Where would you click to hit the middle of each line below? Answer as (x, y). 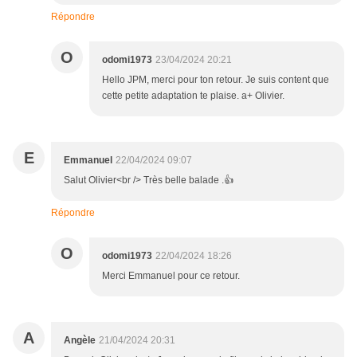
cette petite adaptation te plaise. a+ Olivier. (193, 96)
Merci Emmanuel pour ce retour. (171, 276)
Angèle (80, 341)
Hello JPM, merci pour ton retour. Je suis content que (216, 80)
